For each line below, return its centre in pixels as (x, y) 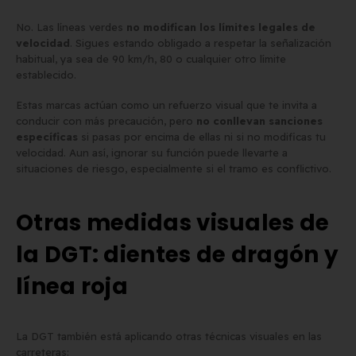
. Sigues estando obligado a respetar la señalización (201, 43)
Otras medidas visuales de (173, 222)
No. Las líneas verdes (71, 27)
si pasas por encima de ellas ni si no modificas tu (202, 137)
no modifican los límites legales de (221, 27)
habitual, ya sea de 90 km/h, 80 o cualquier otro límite (151, 58)
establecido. (46, 74)
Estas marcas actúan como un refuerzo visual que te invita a (166, 105)
